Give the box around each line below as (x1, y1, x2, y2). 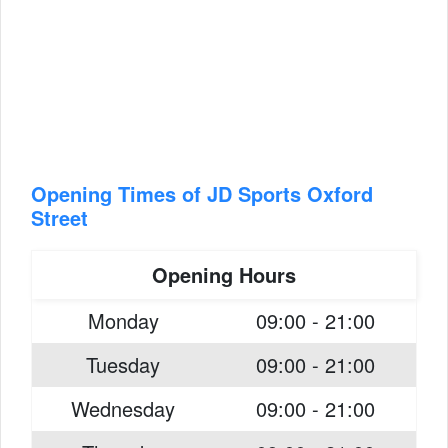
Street (31, 203, 88, 232)
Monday (87, 306, 159, 335)
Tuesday (86, 350, 160, 379)
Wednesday (71, 394, 175, 423)
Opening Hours (152, 260, 296, 289)
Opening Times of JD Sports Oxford (31, 179, 373, 208)
